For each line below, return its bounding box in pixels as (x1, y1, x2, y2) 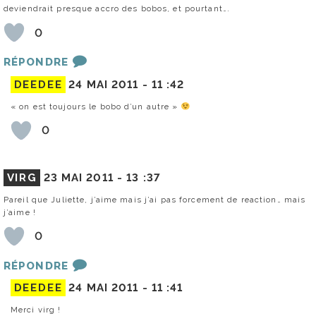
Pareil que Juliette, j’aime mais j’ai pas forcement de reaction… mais (4, 194, 306, 205)
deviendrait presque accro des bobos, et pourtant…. (4, 4, 230, 14)
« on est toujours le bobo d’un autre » (11, 101, 181, 111)
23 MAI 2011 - (43, 171, 127, 184)
